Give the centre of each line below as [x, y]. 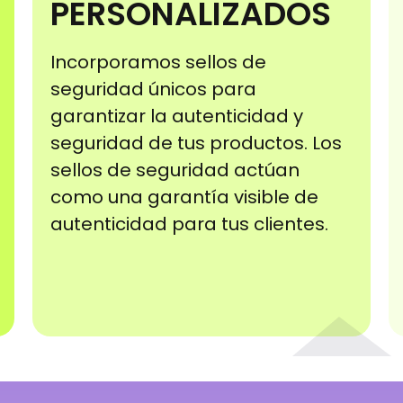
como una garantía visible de [184, 197]
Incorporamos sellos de [158, 62]
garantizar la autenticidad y [176, 116]
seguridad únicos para [153, 89]
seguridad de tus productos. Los [196, 143]
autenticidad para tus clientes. [189, 224]
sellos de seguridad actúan [175, 170]
